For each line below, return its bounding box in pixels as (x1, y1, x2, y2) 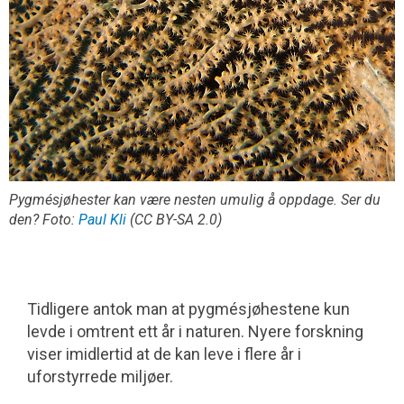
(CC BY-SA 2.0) (126, 211, 222, 229)
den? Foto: (9, 211, 78, 229)
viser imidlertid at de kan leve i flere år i (27, 344, 301, 364)
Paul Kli (78, 211, 126, 229)
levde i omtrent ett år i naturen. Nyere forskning (27, 322, 363, 342)
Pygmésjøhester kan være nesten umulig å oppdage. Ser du (9, 191, 381, 209)
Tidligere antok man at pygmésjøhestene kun (27, 299, 350, 319)
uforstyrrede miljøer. (27, 367, 173, 387)
